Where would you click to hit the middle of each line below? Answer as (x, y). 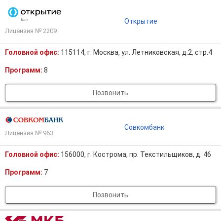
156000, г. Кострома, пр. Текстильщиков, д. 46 (136, 154)
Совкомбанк (144, 127)
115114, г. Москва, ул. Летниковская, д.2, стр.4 (136, 52)
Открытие (141, 21)
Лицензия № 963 (29, 133)
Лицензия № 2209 (31, 31)
